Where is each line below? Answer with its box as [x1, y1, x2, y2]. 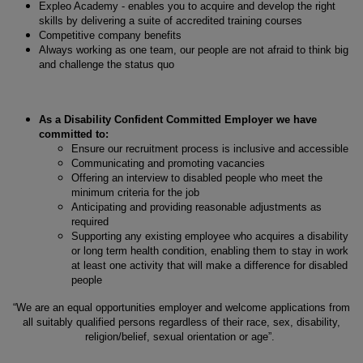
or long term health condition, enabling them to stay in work [71, 244, 348, 257]
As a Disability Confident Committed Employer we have [39, 113, 317, 126]
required [71, 215, 109, 228]
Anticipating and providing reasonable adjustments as [71, 200, 322, 213]
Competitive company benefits [39, 28, 181, 41]
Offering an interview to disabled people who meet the [71, 171, 322, 184]
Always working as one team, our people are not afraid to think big [39, 43, 348, 56]
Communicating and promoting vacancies [71, 156, 265, 169]
